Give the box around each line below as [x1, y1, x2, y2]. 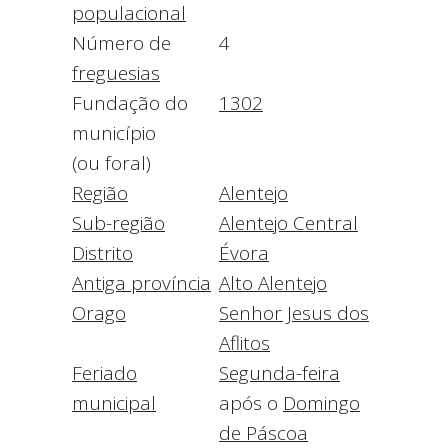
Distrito [72, 240, 133, 267]
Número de [72, 30, 171, 57]
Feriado [72, 360, 137, 387]
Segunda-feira [219, 360, 340, 387]
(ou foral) [72, 150, 151, 177]
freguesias [72, 60, 160, 87]
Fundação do [72, 90, 188, 117]
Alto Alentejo [219, 270, 327, 297]
